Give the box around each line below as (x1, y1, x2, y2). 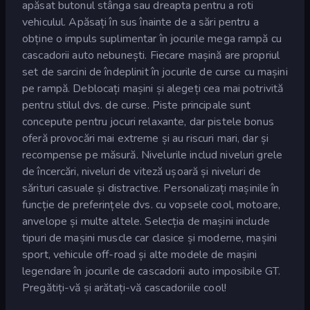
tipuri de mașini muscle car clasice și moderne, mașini (22, 230, 277, 246)
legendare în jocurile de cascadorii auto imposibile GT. (22, 263, 281, 279)
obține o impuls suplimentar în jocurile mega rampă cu (22, 30, 282, 46)
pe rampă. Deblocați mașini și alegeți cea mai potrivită (22, 80, 284, 96)
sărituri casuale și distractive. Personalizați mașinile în (22, 180, 280, 196)
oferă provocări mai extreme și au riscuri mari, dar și (22, 130, 269, 146)
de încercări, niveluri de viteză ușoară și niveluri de (22, 163, 262, 179)
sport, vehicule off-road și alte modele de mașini (22, 246, 257, 262)
